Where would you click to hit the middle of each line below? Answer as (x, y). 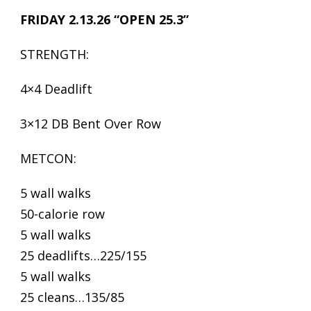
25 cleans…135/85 (72, 297)
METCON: (48, 158)
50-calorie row (62, 214)
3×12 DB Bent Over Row (91, 124)
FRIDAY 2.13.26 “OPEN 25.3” (104, 19)
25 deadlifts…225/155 (83, 255)
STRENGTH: (54, 54)
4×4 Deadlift (56, 89)
